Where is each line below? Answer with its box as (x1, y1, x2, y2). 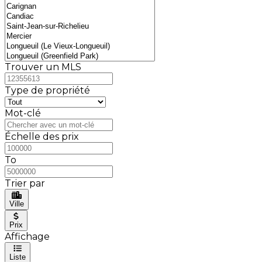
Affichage (5, 231, 50, 243)
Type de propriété (5, 85, 90, 96)
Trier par (5, 178, 45, 189)
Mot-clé (5, 108, 41, 119)
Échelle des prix (5, 131, 79, 143)
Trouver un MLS (5, 61, 81, 73)
